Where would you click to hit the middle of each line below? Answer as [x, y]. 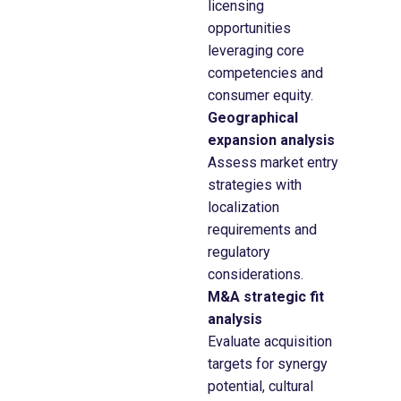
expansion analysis [273, 140]
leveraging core [256, 50]
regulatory [239, 252]
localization [243, 207]
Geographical [253, 117]
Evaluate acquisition [270, 341]
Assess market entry [273, 162]
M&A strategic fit [266, 296]
